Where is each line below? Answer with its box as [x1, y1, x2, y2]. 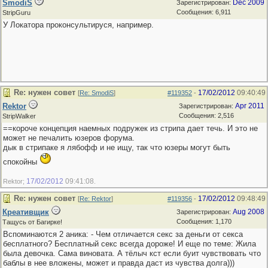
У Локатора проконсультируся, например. [3, 20, 154, 29]
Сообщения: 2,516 [179, 112, 234, 119]
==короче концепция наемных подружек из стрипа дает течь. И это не [3, 124, 258, 133]
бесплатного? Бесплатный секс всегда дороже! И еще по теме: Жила [3, 239, 256, 248]
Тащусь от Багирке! [2, 218, 62, 226]
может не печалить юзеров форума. [3, 133, 135, 142]
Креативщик [2, 208, 49, 217]
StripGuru [2, 9, 31, 16]
